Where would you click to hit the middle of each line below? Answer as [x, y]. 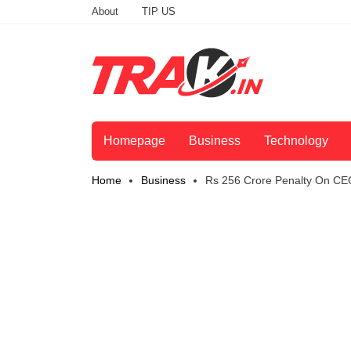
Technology [296, 141]
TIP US [159, 11]
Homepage [134, 141]
